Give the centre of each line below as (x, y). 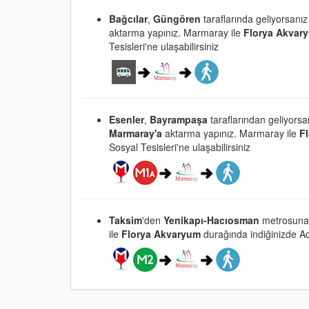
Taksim (126, 220)
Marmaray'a (137, 133)
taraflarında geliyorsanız (254, 18)
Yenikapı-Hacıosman (213, 220)
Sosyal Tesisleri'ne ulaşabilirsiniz (180, 147)
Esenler (127, 119)
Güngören (177, 18)
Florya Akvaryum (161, 233)
